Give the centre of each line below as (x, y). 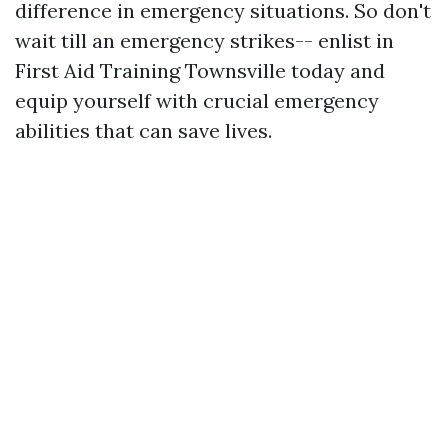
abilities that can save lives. (143, 131)
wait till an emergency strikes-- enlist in (204, 41)
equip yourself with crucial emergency (197, 101)
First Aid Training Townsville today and (200, 71)
